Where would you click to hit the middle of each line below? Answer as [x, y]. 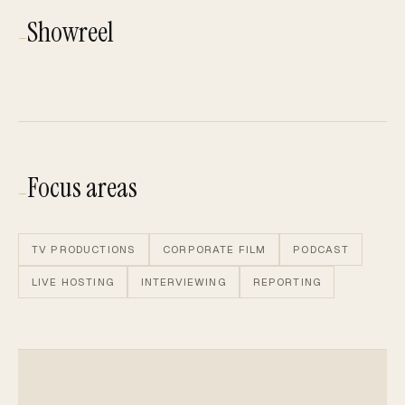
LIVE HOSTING [73, 281]
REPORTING [287, 281]
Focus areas [82, 187]
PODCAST [321, 249]
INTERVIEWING [183, 281]
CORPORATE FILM [215, 249]
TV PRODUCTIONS [84, 249]
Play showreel [59, 153]
